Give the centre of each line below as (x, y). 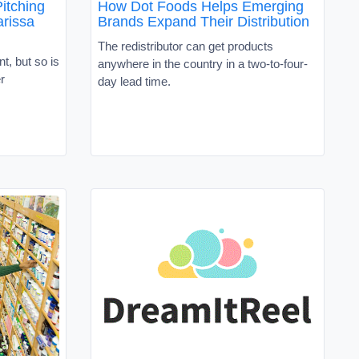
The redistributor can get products (186, 46)
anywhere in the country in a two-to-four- (203, 63)
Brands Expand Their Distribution (204, 21)
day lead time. (136, 81)
